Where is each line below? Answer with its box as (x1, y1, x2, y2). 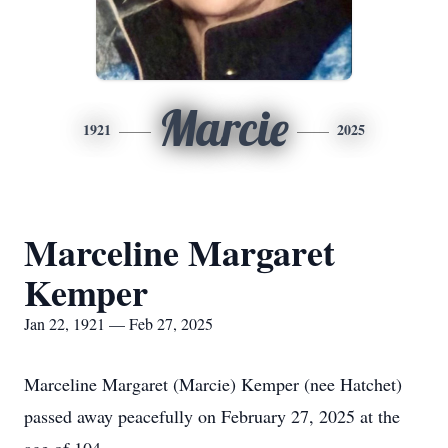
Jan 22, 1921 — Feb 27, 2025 (24, 313, 213, 334)
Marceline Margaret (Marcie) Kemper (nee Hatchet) (24, 372, 402, 396)
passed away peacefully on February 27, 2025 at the (24, 404, 400, 428)
